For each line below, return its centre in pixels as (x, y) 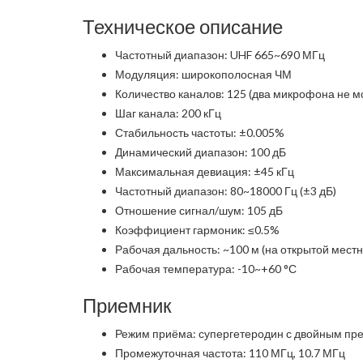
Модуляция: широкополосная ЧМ (203, 74)
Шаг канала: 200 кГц (168, 113)
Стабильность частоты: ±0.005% (200, 132)
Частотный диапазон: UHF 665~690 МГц (220, 55)
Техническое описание (183, 26)
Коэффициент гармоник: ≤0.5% (197, 230)
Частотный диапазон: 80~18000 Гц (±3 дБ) (226, 191)
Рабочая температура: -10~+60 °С (206, 269)
